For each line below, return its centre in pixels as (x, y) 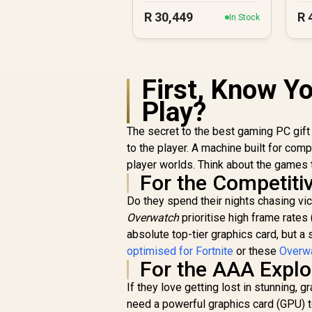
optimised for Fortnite (180, 251)
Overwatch (153, 218)
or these (257, 251)
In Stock (245, 17)
